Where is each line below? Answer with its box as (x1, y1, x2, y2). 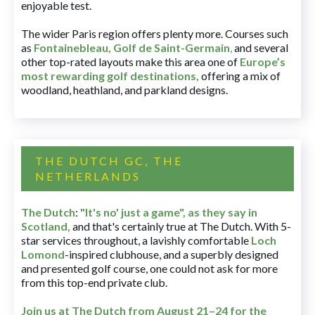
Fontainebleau (34, 41, 108, 55)
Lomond (21, 247, 65, 262)
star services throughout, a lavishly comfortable (21, 233, 251, 247)
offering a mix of (199, 69, 281, 83)
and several (232, 41, 288, 55)
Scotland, (21, 219, 70, 233)
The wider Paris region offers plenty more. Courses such (21, 27, 288, 41)
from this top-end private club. (21, 276, 167, 290)
